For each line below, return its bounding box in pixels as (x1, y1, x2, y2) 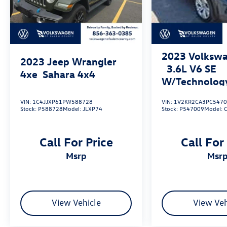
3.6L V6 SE (167, 62, 217, 75)
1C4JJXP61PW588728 (32, 97, 93, 106)
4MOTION (162, 87, 208, 100)
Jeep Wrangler (47, 55, 117, 68)
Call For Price (39, 134, 113, 149)
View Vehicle (51, 197, 101, 208)
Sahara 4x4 (43, 67, 95, 81)
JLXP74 (83, 104, 102, 113)
